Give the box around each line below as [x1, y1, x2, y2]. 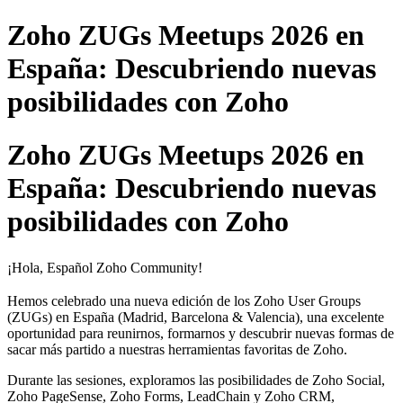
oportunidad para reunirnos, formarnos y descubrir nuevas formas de [7, 326, 394, 342]
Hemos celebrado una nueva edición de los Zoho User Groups [7, 293, 361, 309]
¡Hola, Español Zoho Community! [7, 260, 202, 276]
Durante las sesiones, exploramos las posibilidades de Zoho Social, [7, 372, 385, 389]
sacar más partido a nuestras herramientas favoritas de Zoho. [7, 342, 347, 358]
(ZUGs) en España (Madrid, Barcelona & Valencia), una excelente [7, 309, 384, 326]
